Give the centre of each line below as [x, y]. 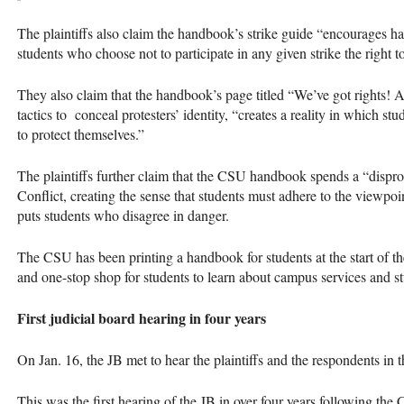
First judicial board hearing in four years [142, 317]
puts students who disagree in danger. [125, 215]
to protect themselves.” [81, 133]
